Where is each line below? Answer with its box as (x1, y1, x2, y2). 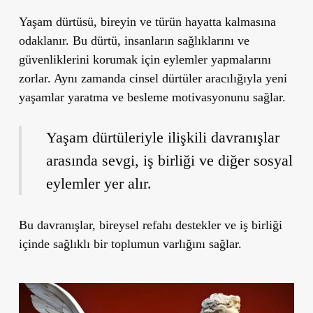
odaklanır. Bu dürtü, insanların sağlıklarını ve (18, 33, 249, 48)
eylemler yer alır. (46, 174, 152, 192)
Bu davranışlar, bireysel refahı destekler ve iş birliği (18, 217, 282, 232)
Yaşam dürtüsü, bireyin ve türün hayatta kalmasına (18, 14, 276, 29)
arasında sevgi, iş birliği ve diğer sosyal (46, 151, 293, 169)
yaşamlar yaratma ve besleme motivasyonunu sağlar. (18, 89, 286, 104)
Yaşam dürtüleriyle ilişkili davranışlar (46, 128, 280, 146)
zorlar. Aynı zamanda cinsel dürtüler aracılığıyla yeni (18, 71, 287, 85)
